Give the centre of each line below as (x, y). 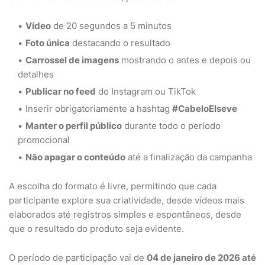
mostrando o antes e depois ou (185, 60)
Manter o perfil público (74, 126)
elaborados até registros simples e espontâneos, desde (125, 214)
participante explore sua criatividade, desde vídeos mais (127, 200)
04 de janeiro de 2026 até (201, 258)
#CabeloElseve (205, 109)
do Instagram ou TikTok (146, 91)
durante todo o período (171, 126)
